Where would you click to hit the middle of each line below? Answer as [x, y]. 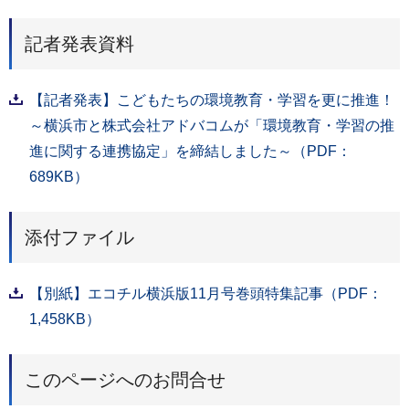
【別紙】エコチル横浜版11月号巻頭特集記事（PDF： [206, 293]
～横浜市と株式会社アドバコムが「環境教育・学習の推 [212, 125]
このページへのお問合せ [125, 379]
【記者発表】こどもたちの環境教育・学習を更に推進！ [212, 100]
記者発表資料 [79, 43]
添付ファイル [79, 237]
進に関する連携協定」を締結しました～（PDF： [190, 151]
